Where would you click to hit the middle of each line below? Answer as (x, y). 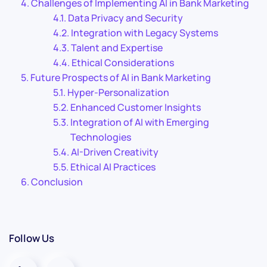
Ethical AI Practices (113, 167)
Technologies (101, 137)
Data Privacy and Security (126, 18)
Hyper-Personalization (119, 92)
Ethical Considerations (123, 62)
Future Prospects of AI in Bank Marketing (121, 77)
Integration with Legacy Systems (145, 32)
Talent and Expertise (117, 47)
